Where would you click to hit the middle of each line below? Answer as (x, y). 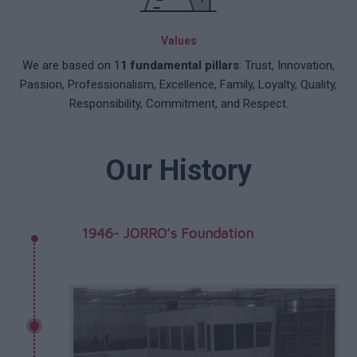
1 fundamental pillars (180, 65)
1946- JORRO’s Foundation (167, 233)
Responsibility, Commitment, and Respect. (178, 104)
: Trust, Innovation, (287, 65)
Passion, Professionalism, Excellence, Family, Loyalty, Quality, (178, 84)
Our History (178, 171)
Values (178, 41)
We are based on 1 (71, 65)
